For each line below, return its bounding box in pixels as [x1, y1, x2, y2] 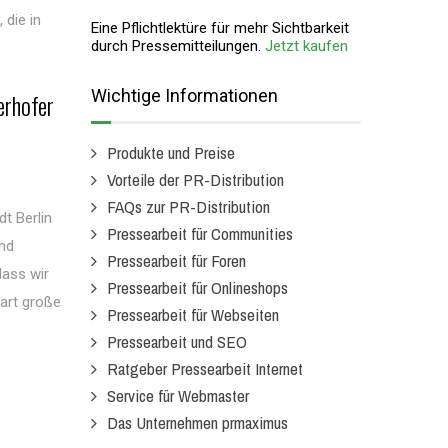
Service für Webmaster [107, 384, 249, 407]
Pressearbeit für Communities [107, 222, 293, 245]
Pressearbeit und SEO [107, 330, 247, 353]
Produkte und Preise [107, 141, 235, 164]
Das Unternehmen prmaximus [107, 411, 288, 434]
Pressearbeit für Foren [107, 249, 246, 272]
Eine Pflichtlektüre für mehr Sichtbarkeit [91, 19, 349, 37]
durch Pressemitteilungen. [91, 37, 265, 55]
